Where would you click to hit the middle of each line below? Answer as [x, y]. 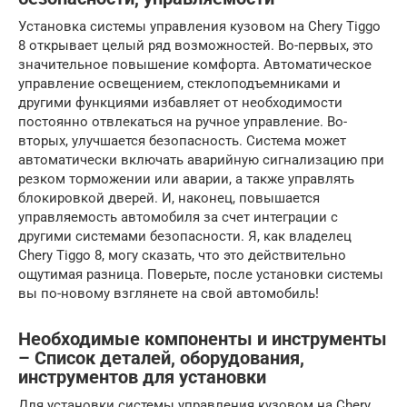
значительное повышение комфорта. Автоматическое [195, 64]
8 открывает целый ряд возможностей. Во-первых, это [196, 45]
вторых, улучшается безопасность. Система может [182, 140]
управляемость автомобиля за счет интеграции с [178, 217]
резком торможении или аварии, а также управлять [186, 179]
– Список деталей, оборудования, [161, 358]
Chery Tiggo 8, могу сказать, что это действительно [182, 255]
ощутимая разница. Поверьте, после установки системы [201, 274]
